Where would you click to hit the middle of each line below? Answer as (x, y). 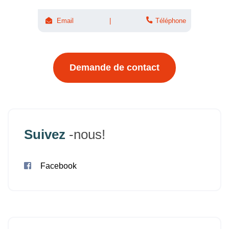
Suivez (47, 135)
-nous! (87, 135)
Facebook (59, 166)
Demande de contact (114, 68)
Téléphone (171, 20)
